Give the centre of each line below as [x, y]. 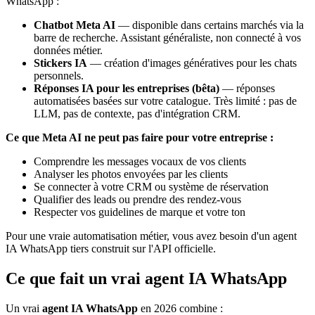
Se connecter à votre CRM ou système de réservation [151, 187]
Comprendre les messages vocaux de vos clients [140, 162]
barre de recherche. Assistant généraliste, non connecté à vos [167, 38]
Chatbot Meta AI [75, 25]
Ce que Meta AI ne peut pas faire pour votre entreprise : [140, 138]
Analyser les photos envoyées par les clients [131, 174]
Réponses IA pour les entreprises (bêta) [127, 89]
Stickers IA [60, 63]
